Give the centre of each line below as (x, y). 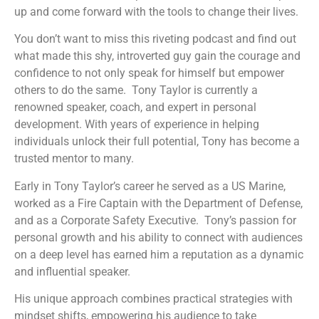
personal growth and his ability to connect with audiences (158, 237)
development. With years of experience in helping (137, 125)
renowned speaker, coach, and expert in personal (135, 108)
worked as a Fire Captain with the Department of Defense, (158, 203)
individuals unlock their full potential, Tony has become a (157, 142)
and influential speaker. (72, 271)
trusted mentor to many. (74, 159)
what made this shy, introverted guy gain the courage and (157, 56)
